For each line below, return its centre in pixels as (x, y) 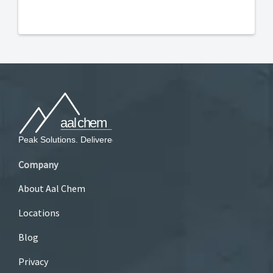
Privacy (33, 261)
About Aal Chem (52, 188)
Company (38, 164)
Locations (39, 212)
